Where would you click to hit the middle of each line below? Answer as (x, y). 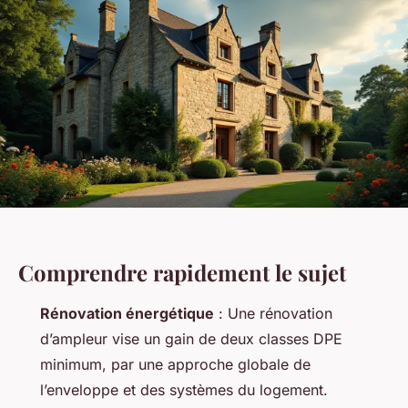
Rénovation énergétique (127, 314)
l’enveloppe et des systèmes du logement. (184, 390)
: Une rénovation (273, 314)
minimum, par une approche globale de (175, 365)
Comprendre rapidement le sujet (182, 273)
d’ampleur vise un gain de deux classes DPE (191, 339)
